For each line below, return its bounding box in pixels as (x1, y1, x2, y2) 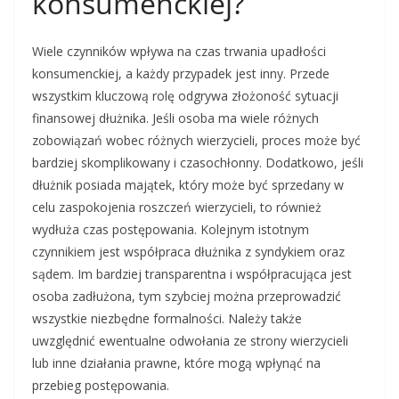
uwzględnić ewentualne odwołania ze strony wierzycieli (32, 332, 348, 349)
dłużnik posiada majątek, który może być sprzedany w (32, 176, 344, 193)
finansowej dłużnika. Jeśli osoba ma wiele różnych (32, 110, 319, 126)
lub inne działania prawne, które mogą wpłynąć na (32, 354, 321, 371)
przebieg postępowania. (32, 377, 169, 394)
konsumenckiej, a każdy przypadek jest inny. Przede (32, 65, 330, 82)
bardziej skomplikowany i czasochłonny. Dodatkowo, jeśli (32, 154, 363, 171)
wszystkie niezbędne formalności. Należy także (32, 310, 302, 327)
